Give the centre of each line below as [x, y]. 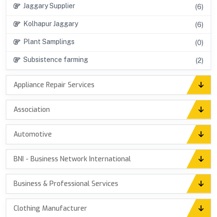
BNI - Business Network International [72, 159]
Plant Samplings [47, 41]
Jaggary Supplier [48, 6]
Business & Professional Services [66, 184]
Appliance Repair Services [54, 85]
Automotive [33, 134]
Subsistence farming [54, 59]
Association [32, 109]
